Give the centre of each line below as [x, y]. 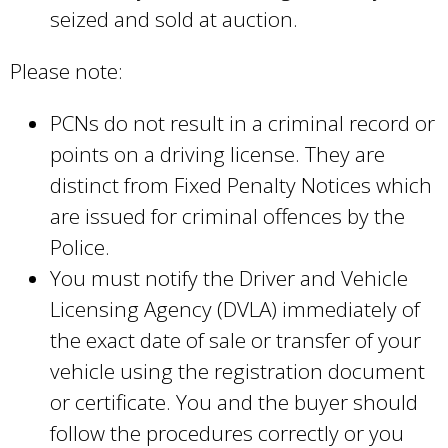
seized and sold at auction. [174, 19]
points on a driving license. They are [217, 153]
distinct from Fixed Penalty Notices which [241, 184]
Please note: [66, 70]
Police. [80, 246]
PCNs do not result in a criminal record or [242, 122]
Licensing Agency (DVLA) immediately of [235, 308]
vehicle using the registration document [237, 370]
